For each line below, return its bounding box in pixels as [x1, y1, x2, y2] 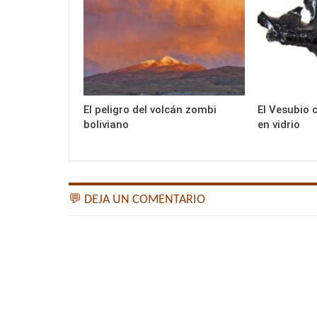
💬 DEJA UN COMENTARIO [69, 193, 205, 207]
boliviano [83, 118, 129, 132]
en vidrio [257, 118, 300, 132]
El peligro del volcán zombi [83, 103, 217, 117]
